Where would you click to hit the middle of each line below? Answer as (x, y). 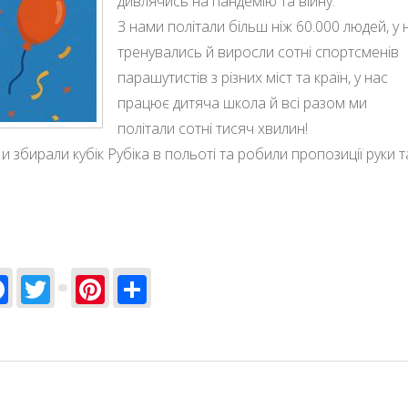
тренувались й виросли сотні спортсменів (258, 52)
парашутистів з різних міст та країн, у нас (253, 78)
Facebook (72, 286)
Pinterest (166, 286)
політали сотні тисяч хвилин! (213, 129)
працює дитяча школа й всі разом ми (242, 103)
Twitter (99, 286)
